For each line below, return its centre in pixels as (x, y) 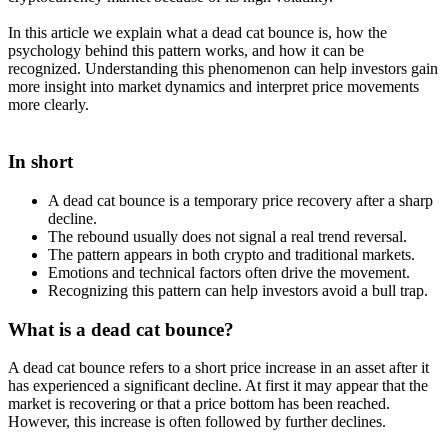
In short (40, 162)
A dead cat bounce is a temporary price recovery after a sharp (240, 200)
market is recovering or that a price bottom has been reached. (199, 404)
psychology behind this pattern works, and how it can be (186, 51)
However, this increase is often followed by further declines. (197, 422)
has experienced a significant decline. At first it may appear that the (218, 386)
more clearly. (48, 105)
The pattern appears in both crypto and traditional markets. (231, 254)
